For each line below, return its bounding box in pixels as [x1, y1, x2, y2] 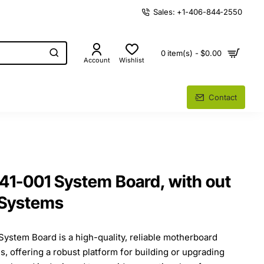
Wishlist [119, 56, 144, 64]
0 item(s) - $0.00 [160, 48, 222, 58]
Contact [209, 92, 237, 102]
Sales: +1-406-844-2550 [153, 6, 242, 16]
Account [84, 56, 110, 64]
